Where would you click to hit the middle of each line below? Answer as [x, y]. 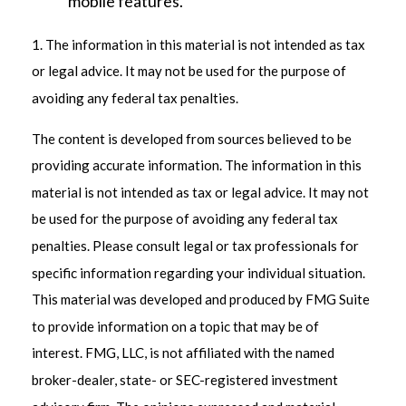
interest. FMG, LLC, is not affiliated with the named [183, 352]
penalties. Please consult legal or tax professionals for [195, 245]
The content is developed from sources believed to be [192, 138]
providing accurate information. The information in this [197, 164]
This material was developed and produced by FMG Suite [201, 299]
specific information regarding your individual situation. [198, 272]
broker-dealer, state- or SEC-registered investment [185, 379]
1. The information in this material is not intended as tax [198, 44]
